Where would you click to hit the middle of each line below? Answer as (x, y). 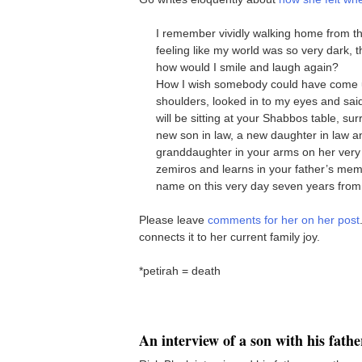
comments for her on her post (284, 219)
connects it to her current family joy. (229, 236)
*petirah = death (180, 270)
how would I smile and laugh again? (247, 67)
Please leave (173, 219)
